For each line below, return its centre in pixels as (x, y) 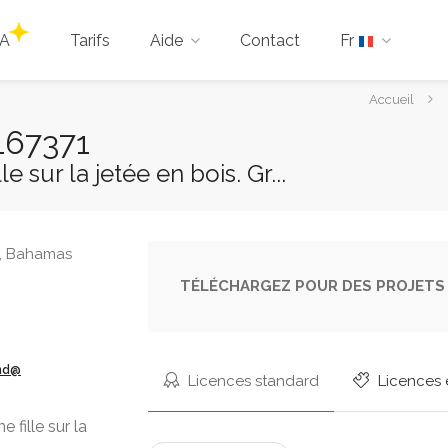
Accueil (391, 99)
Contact (270, 40)
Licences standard (252, 381)
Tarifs (90, 40)
